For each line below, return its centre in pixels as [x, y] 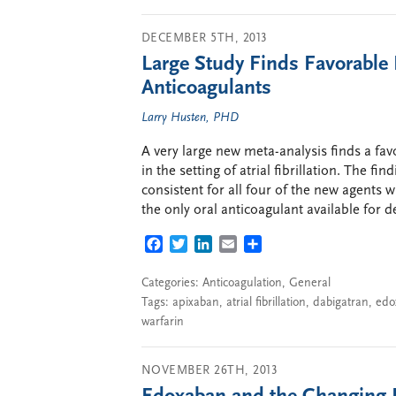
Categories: [172, 283]
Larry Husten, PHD [190, 118]
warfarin [163, 322]
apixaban [196, 302]
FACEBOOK [198, 245]
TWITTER [216, 245]
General [310, 283]
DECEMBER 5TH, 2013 [205, 38]
